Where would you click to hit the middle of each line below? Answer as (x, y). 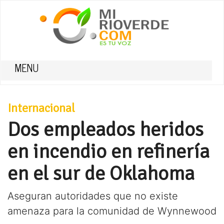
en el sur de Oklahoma (101, 173)
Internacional (41, 108)
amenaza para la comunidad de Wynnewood (112, 211)
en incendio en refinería (108, 151)
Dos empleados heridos (105, 129)
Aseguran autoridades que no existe (93, 196)
